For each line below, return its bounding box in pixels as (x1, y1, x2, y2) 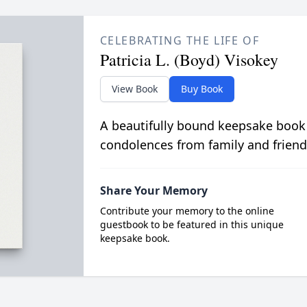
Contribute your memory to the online (99, 204, 274, 217)
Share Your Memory (99, 183, 208, 198)
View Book (111, 82, 158, 95)
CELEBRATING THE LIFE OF (99, 33, 260, 48)
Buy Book (180, 82, 223, 95)
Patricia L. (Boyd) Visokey (99, 49, 278, 71)
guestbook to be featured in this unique (99, 218, 284, 231)
